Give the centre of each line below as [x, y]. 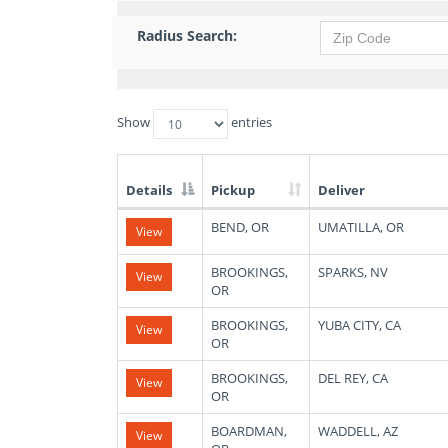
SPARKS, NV [353, 272]
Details [149, 190]
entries [250, 122]
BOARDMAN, [249, 431]
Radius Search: [187, 35]
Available [143, 253]
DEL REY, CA [353, 378]
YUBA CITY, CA [359, 325]
